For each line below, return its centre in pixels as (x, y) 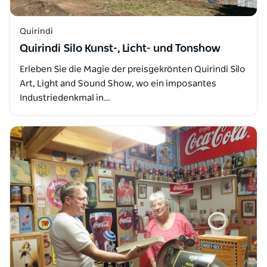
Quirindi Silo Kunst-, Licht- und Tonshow (120, 49)
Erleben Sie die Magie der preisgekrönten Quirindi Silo (133, 69)
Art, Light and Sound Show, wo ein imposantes (118, 84)
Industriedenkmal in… (65, 98)
